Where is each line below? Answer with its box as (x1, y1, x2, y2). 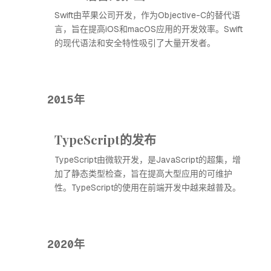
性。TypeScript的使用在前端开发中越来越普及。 (54, 182, 241, 193)
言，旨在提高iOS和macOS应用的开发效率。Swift (54, 24, 243, 34)
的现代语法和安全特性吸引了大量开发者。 (54, 38, 215, 48)
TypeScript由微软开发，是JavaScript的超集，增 (54, 154, 241, 165)
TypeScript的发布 (54, 131, 156, 148)
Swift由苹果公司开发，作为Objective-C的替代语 (54, 10, 240, 21)
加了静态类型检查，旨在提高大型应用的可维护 (54, 168, 232, 179)
